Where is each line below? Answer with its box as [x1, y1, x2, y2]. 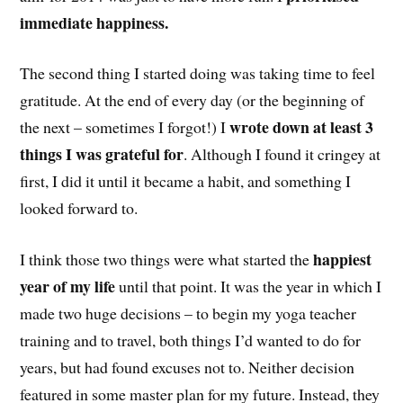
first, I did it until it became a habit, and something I [20, 170, 352, 193]
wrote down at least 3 [229, 115, 374, 139]
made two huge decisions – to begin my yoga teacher [20, 302, 357, 325]
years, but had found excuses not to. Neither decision [20, 356, 355, 379]
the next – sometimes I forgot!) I [20, 116, 230, 139]
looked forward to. [20, 197, 139, 219]
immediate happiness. [20, 10, 169, 34]
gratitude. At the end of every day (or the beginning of [20, 89, 365, 112]
